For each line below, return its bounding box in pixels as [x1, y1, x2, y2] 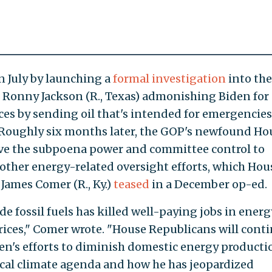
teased [113, 177, 149, 191]
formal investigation [112, 71, 226, 86]
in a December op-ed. [149, 177, 267, 191]
